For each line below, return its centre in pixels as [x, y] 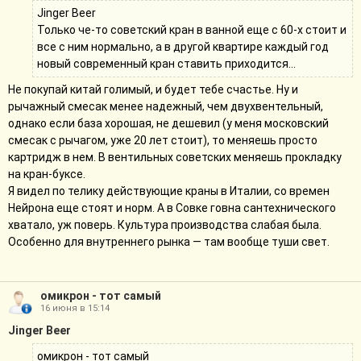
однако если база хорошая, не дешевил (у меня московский [168, 123]
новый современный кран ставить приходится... [166, 64]
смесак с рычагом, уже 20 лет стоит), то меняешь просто [163, 140]
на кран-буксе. [47, 174]
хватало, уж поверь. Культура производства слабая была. [165, 225]
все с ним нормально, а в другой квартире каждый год [183, 47]
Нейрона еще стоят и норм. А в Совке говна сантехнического [172, 208]
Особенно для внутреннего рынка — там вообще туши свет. [169, 242]
